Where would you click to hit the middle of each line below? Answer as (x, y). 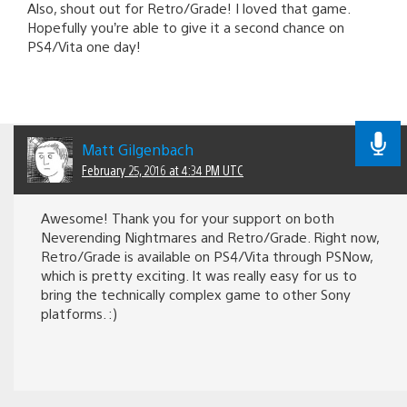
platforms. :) (79, 313)
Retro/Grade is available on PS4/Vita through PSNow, (207, 256)
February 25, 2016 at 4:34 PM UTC (163, 170)
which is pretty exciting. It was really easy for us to (199, 275)
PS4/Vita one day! (84, 45)
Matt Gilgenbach (138, 150)
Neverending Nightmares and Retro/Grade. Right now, (210, 237)
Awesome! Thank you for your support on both (188, 218)
